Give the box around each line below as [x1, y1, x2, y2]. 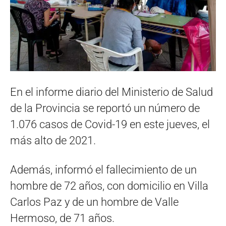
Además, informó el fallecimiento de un [10, 163, 197, 177]
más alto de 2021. [10, 134, 96, 147]
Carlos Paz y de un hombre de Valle [10, 196, 179, 209]
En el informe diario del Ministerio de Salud [10, 86, 213, 99]
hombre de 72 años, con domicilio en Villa [10, 180, 208, 193]
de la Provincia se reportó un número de [10, 102, 200, 115]
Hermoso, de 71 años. [10, 212, 115, 225]
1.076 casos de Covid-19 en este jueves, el [10, 118, 210, 131]
